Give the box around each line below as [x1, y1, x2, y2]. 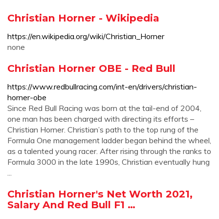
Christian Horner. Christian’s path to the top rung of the [7, 125, 198, 134]
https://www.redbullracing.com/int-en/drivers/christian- [7, 82, 197, 91]
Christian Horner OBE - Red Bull [7, 62, 175, 74]
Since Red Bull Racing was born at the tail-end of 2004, [7, 103, 201, 113]
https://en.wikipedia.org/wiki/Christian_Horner [7, 31, 164, 41]
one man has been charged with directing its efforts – [7, 114, 194, 124]
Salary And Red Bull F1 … [7, 198, 135, 211]
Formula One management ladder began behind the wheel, [7, 135, 211, 145]
